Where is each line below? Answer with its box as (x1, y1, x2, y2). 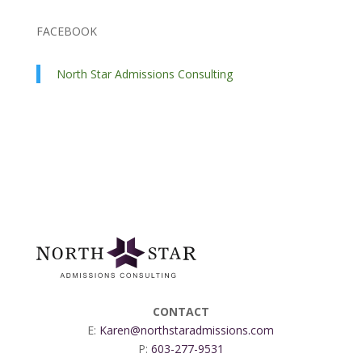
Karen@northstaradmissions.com (99, 322, 275, 338)
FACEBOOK (36, 23, 97, 39)
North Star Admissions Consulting (56, 66, 233, 82)
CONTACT (152, 304, 209, 319)
